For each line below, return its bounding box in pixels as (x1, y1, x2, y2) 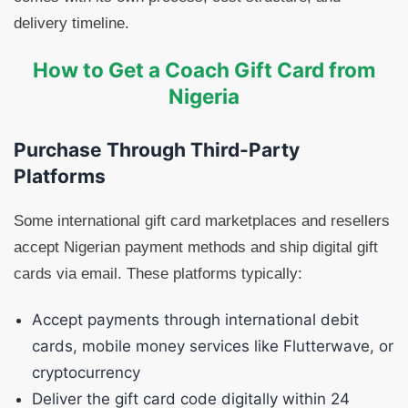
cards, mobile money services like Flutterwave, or (32, 337, 393, 355)
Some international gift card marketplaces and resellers (14, 212, 390, 229)
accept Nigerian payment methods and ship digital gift (14, 239, 378, 256)
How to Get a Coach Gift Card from (32, 57, 376, 82)
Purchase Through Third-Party (14, 138, 300, 161)
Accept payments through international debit (32, 311, 359, 329)
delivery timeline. (14, 15, 129, 32)
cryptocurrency (32, 363, 140, 382)
